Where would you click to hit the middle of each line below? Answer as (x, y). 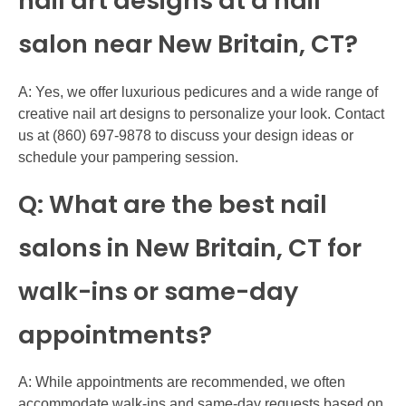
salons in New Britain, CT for (190, 247)
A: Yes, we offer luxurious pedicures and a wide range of (198, 92)
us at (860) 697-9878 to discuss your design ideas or (186, 135)
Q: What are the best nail (173, 204)
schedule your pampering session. (128, 157)
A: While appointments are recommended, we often (182, 382)
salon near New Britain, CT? (188, 44)
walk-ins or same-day (158, 291)
